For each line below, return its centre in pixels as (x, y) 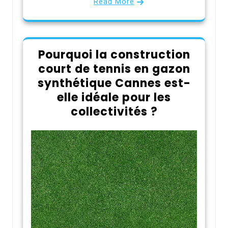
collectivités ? (114, 111)
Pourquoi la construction (114, 54)
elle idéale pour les (114, 97)
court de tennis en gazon (114, 69)
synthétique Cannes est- (114, 83)
